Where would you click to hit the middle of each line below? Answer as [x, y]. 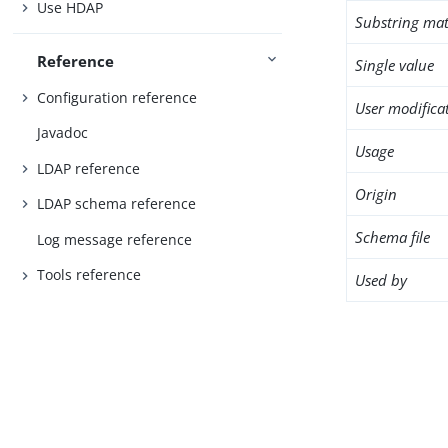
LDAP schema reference [117, 204]
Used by [381, 280]
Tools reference [89, 275]
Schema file [393, 237]
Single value [395, 65]
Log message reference [115, 239]
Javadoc [63, 133]
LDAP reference [89, 168]
